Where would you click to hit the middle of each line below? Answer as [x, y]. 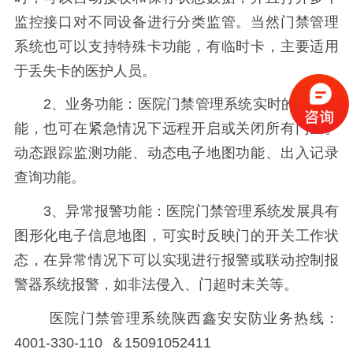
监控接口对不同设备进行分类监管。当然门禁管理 [176, 22]
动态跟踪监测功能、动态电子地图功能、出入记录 [176, 153]
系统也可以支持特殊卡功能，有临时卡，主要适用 [176, 46]
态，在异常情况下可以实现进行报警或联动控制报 [176, 260]
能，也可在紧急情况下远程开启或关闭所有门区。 [176, 129]
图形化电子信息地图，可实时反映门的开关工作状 [176, 236]
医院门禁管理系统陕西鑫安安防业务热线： [176, 318]
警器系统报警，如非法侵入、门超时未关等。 [156, 285]
